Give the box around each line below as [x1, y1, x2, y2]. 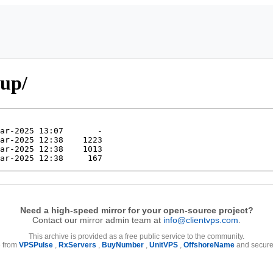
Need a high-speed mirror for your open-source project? [19, 205, 253, 215]
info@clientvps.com [163, 214, 238, 225]
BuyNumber [102, 240, 144, 249]
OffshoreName [183, 240, 235, 249]
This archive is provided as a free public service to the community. [29, 232, 244, 241]
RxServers [58, 240, 96, 249]
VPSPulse [19, 240, 53, 249]
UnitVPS [149, 240, 178, 249]
